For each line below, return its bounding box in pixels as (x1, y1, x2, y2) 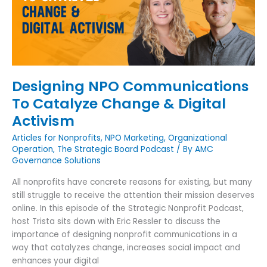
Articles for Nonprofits (12, 132, 101, 144)
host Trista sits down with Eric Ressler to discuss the (12, 216, 221, 228)
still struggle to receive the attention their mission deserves (12, 190, 254, 201)
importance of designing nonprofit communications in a (12, 229, 237, 241)
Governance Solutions (12, 154, 101, 166)
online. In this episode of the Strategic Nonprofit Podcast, (12, 203, 244, 215)
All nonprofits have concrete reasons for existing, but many (12, 176, 252, 188)
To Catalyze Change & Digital (12, 94, 226, 114)
